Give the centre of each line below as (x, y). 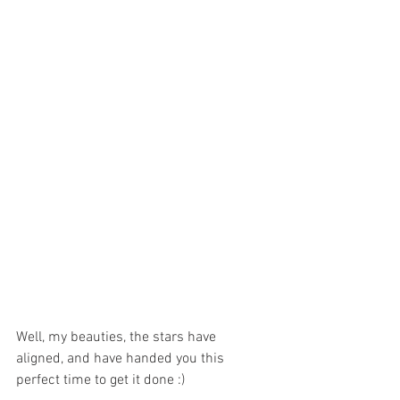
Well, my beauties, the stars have (118, 337)
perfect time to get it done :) (100, 380)
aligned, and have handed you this (122, 358)
